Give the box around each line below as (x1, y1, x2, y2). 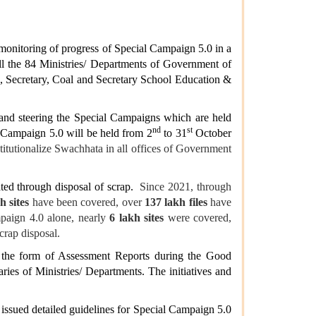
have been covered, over (29, 196, 145, 209)
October (192, 127, 232, 140)
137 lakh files (145, 196, 207, 209)
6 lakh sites (109, 212, 164, 224)
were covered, (164, 212, 232, 224)
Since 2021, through (136, 181, 232, 193)
